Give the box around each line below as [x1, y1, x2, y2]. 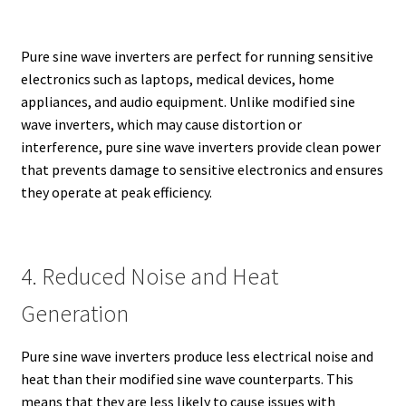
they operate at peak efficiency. [20, 183, 212, 202]
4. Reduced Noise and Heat [20, 261, 278, 291]
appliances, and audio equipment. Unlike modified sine [20, 92, 355, 111]
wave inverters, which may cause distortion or [20, 115, 302, 134]
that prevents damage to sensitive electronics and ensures [20, 160, 383, 179]
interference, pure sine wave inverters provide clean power [20, 138, 381, 157]
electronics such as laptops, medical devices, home [20, 70, 334, 89]
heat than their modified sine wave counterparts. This [20, 369, 353, 388]
